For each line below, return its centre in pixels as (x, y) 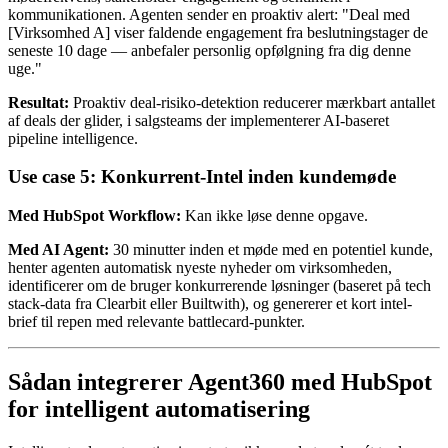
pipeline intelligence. (73, 138)
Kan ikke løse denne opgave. (274, 216)
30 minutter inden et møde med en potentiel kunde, (271, 250)
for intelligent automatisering (159, 409)
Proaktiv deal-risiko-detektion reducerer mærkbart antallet (252, 102)
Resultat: (38, 102)
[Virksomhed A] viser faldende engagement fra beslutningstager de (218, 32)
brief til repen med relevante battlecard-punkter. (156, 322)
